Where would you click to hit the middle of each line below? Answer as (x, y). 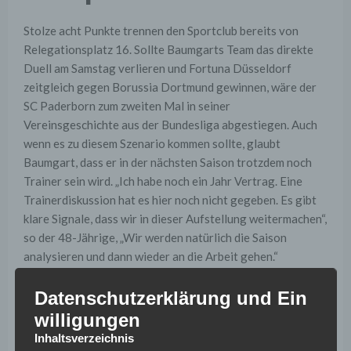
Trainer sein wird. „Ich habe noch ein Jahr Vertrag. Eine (163, 181)
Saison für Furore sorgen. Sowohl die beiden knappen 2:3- (172, 308)
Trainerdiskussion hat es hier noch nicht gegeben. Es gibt (170, 200)
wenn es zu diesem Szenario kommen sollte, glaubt (152, 144)
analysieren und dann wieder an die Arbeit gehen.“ (151, 257)
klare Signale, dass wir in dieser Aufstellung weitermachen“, (175, 219)
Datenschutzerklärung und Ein (170, 299)
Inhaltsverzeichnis (84, 338)
